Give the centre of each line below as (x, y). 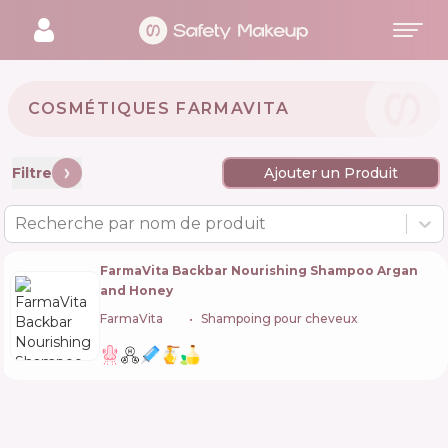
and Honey (136, 290)
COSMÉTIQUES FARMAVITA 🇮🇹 (172, 108)
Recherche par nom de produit (140, 223)
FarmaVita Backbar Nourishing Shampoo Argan (259, 270)
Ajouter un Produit (331, 173)
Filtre (32, 172)
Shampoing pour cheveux (279, 318)
